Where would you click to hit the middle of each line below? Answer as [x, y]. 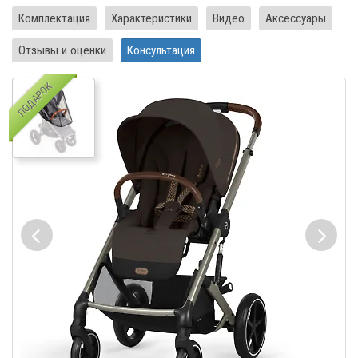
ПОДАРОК [35, 100]
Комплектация [54, 18]
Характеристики [151, 18]
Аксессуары [296, 18]
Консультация [161, 50]
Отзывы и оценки [62, 50]
